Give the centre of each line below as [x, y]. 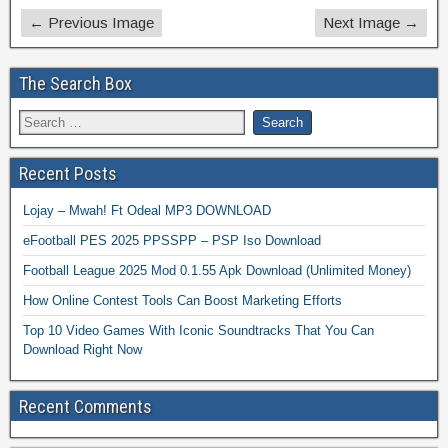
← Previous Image [91, 23]
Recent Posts [68, 174]
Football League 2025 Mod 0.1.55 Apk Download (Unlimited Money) [217, 271]
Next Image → [371, 23]
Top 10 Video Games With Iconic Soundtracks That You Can [198, 331]
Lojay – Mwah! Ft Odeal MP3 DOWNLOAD [147, 211]
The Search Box [75, 84]
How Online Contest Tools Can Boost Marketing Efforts [182, 301]
